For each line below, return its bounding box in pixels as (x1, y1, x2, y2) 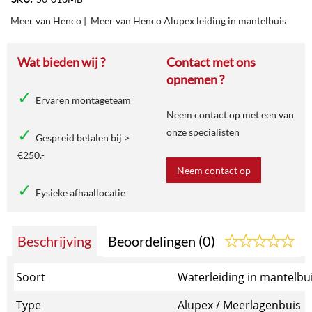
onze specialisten (166, 126, 240, 138)
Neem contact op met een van (166, 109, 294, 120)
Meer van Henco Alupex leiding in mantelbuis (91, 15, 286, 26)
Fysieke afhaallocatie (36, 187, 125, 198)
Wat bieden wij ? (17, 54, 105, 70)
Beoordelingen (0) (108, 233, 218, 249)
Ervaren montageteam (36, 94, 131, 106)
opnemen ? (166, 72, 224, 87)
